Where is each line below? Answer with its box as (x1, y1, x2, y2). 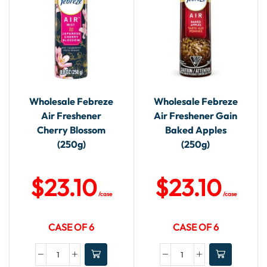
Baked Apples (164, 124, 226, 136)
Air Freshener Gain (154, 110, 238, 122)
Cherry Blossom (37, 124, 106, 136)
